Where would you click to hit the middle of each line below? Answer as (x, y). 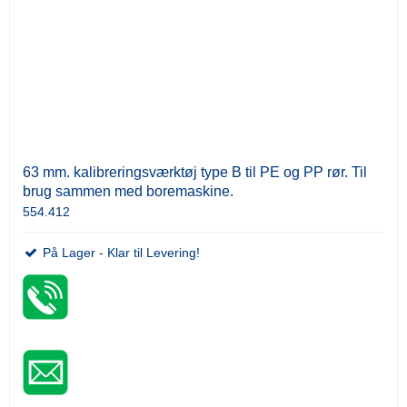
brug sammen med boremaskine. (128, 191)
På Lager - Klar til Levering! (119, 252)
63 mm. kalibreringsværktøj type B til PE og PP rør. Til (195, 172)
